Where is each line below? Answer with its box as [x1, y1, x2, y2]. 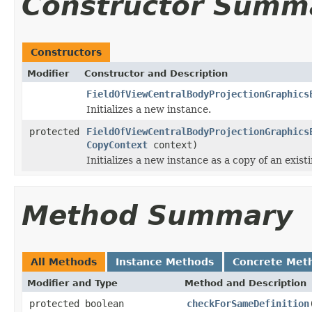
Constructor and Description [84, 68, 228, 79]
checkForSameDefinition [187, 297, 309, 309]
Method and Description [185, 277, 306, 288]
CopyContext [86, 139, 148, 150]
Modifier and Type [27, 277, 118, 288]
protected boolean [29, 297, 124, 309]
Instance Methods [116, 256, 214, 267]
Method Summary [22, 199, 292, 231]
